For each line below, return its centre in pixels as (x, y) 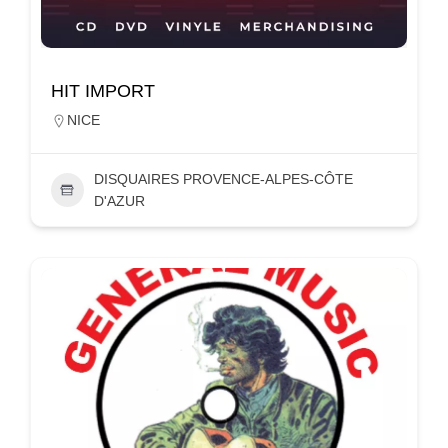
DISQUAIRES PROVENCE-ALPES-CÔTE (223, 178)
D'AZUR (119, 200)
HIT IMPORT (103, 90)
